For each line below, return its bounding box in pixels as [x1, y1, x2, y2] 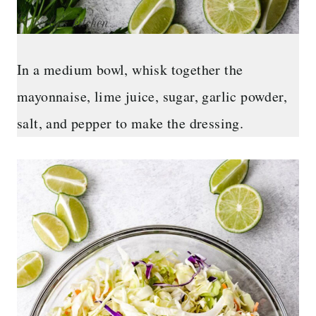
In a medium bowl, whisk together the [17, 59, 243, 79]
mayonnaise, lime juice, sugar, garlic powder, [17, 86, 287, 106]
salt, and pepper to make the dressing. [17, 113, 244, 133]
